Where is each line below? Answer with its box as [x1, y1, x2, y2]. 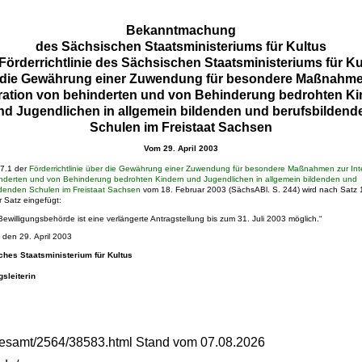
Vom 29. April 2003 [144, 143, 218, 153]
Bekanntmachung [126, 23, 236, 38]
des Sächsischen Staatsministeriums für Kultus [36, 40, 326, 54]
